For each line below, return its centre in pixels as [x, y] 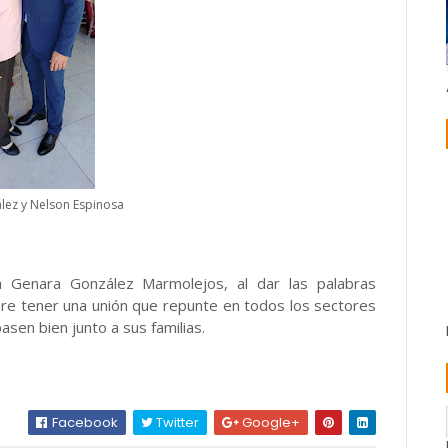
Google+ [270, 422]
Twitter [176, 422]
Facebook [84, 422]
